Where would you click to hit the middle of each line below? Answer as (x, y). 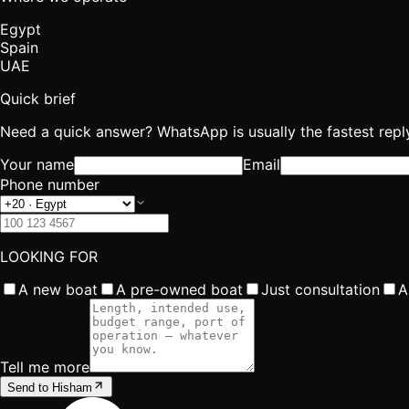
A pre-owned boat (179, 289)
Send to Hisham (50, 387)
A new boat (58, 289)
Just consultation (320, 289)
